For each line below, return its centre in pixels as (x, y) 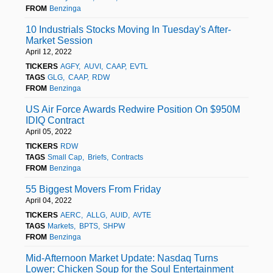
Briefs (97, 157)
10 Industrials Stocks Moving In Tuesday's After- (128, 29)
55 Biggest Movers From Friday (93, 189)
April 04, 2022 (49, 200)
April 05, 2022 (49, 131)
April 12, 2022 (49, 51)
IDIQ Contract (55, 120)
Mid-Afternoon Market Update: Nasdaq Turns (122, 258)
